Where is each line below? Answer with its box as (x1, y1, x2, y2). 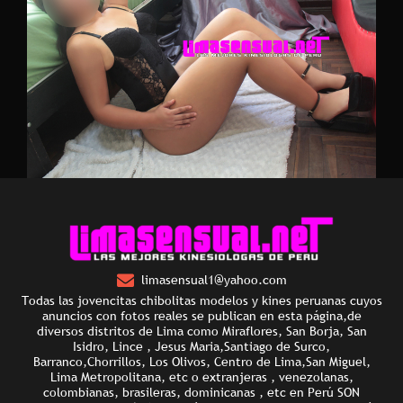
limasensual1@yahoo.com (140, 272, 287, 289)
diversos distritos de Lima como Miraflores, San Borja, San (36, 323, 367, 340)
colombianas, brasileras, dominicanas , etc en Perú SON (43, 384, 360, 401)
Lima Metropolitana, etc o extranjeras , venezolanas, (49, 369, 354, 386)
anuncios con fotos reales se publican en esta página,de (41, 308, 362, 325)
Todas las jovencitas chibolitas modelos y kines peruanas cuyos (21, 292, 382, 309)
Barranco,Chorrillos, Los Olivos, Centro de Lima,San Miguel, (32, 354, 371, 371)
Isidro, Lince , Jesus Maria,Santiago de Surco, (73, 338, 330, 355)
